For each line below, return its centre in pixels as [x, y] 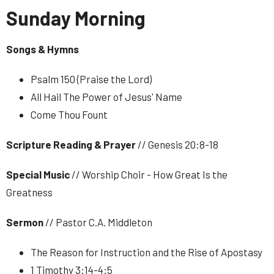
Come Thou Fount [69, 114]
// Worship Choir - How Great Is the [150, 174]
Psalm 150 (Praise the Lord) [91, 79]
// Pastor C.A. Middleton [99, 222]
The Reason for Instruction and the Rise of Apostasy [146, 252]
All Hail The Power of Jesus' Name [106, 96]
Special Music [38, 174]
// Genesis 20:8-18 [178, 144]
